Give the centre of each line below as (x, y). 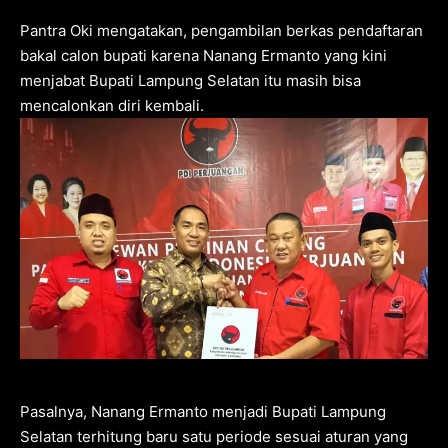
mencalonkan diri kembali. (112, 105)
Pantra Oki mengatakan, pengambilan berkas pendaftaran (221, 30)
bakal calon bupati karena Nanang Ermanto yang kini (203, 55)
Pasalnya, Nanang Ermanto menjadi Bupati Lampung (203, 411)
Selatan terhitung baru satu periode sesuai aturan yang (214, 436)
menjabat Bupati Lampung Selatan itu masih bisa (190, 80)
